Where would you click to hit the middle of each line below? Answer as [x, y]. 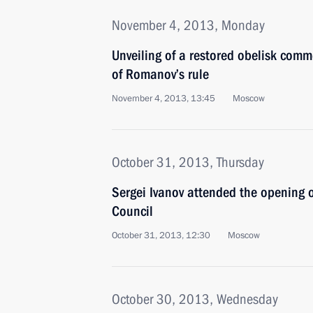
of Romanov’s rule [160, 74]
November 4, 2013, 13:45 [163, 99]
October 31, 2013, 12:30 [161, 235]
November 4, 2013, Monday [188, 25]
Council [132, 211]
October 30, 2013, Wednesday [195, 299]
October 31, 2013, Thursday [188, 162]
